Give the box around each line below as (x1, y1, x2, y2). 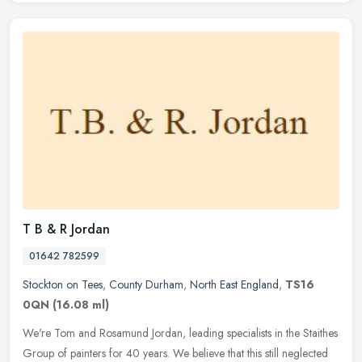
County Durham (109, 276, 183, 293)
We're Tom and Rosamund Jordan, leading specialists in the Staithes (23, 324, 338, 341)
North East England (190, 276, 279, 293)
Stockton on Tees (23, 276, 103, 293)
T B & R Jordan (23, 219, 110, 238)
